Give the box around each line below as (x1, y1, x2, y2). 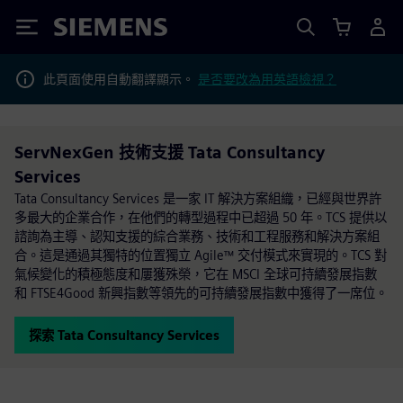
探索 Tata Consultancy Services (29, 327, 219, 343)
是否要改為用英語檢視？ (198, 71, 336, 86)
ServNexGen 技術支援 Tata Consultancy (14, 143, 325, 162)
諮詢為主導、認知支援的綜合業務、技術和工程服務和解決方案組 (14, 228, 380, 244)
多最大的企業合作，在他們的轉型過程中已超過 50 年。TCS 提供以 (14, 210, 387, 225)
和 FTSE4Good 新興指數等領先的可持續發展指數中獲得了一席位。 (14, 285, 388, 300)
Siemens (54, 21, 113, 40)
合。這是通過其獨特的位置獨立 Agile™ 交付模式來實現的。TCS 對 (14, 247, 387, 263)
